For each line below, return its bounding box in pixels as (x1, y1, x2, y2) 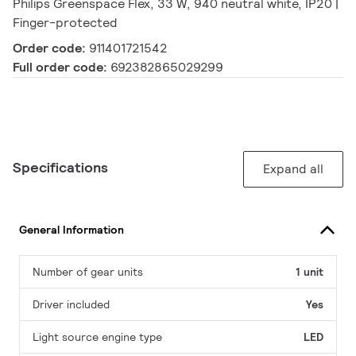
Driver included (33, 297, 110, 312)
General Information (19, 222, 124, 237)
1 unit (296, 265, 323, 280)
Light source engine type (33, 330, 162, 345)
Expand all (263, 161, 323, 178)
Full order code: (13, 59, 110, 76)
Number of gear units (33, 265, 143, 280)
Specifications (13, 158, 108, 177)
